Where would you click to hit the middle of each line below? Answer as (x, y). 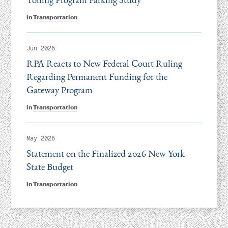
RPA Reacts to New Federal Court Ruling (104, 63)
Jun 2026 (40, 48)
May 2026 (40, 138)
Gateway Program (59, 90)
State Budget (50, 167)
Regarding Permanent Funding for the (97, 77)
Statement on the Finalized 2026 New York (105, 153)
